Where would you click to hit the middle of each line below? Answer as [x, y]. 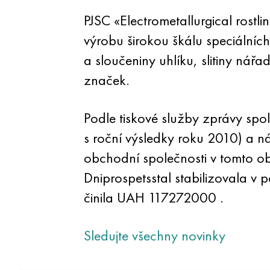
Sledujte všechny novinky [154, 235]
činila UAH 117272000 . [153, 197]
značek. [106, 80]
